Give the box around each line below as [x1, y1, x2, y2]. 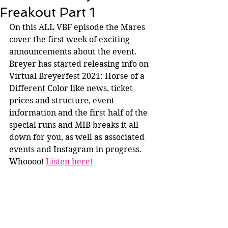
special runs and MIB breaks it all [9, 120, 140, 130]
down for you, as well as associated [9, 132, 147, 142]
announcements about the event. [9, 47, 139, 56]
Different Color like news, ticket [9, 83, 135, 93]
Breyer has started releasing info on [9, 59, 151, 69]
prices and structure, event [9, 96, 117, 105]
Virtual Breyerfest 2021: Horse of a [9, 71, 147, 81]
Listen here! [46, 157, 93, 166]
